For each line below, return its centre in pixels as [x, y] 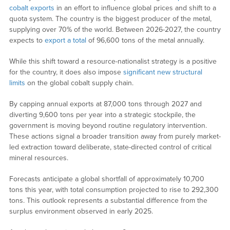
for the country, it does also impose [66, 72]
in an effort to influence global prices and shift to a [135, 8]
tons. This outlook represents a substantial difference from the [108, 200]
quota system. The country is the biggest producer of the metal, [110, 18]
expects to [27, 40]
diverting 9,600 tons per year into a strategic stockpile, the [102, 114]
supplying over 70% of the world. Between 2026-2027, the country [115, 29]
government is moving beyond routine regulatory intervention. [108, 125]
